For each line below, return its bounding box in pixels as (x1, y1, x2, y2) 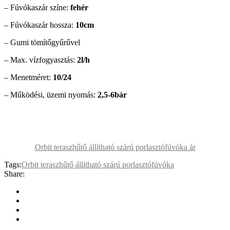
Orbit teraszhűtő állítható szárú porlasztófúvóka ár (34, 143, 196, 152)
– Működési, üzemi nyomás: (4, 90, 98, 100)
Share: (4, 169, 25, 179)
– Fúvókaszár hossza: (4, 21, 75, 30)
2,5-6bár (98, 90, 127, 100)
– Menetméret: (4, 73, 53, 82)
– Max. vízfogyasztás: (4, 55, 77, 65)
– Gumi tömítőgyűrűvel (4, 38, 80, 47)
